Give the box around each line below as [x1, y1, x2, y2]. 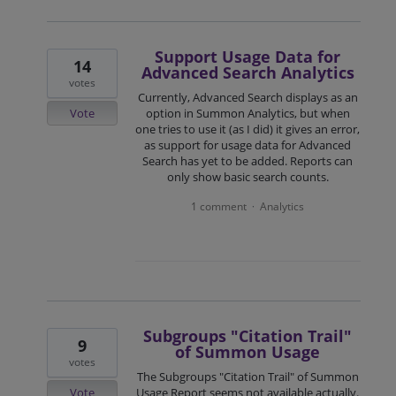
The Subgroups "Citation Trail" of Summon [136, 368, 359, 385]
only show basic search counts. [166, 168, 329, 185]
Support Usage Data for [155, 45, 341, 67]
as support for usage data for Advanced [144, 136, 352, 153]
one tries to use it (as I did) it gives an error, [135, 120, 361, 137]
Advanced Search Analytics [141, 61, 354, 83]
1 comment [191, 198, 247, 214]
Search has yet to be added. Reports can [142, 152, 354, 169]
